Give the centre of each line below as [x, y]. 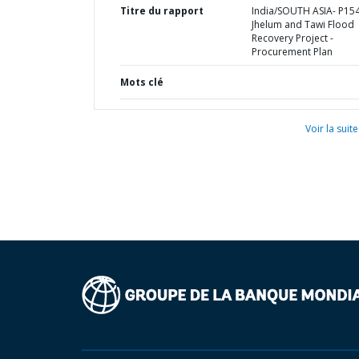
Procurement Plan [292, 52]
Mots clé [142, 82]
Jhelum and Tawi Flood [303, 24]
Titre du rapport [162, 11]
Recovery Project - [292, 38]
